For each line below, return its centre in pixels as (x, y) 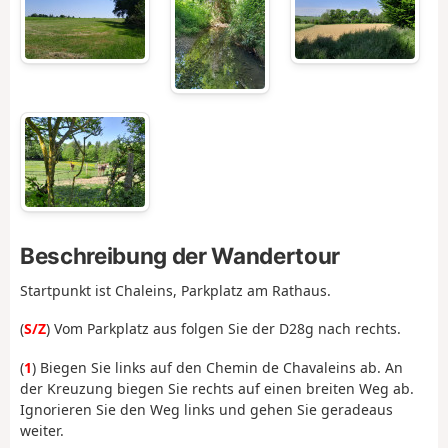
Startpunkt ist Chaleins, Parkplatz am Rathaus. (175, 290)
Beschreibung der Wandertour (180, 255)
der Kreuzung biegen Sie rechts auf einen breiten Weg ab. (217, 388)
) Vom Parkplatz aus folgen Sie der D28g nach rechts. (223, 329)
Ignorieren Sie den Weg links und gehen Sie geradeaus (206, 409)
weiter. (42, 430)
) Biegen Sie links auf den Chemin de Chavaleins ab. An (217, 367)
